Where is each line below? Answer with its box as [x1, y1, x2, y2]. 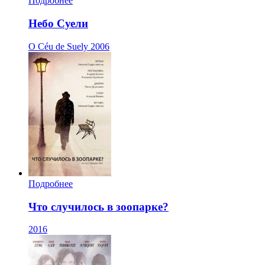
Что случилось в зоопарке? [28, 200, 169, 213]
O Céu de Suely [28, 41, 88, 51]
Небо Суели [28, 17, 88, 30]
